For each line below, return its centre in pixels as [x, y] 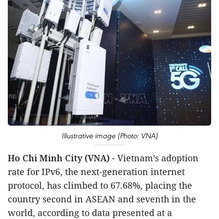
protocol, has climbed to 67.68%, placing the [100, 185]
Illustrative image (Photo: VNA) [109, 136]
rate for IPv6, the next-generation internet [96, 172]
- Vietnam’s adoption [154, 158]
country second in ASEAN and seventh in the [102, 199]
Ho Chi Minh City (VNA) [59, 158]
